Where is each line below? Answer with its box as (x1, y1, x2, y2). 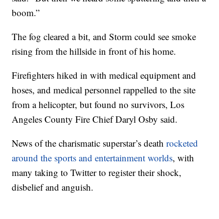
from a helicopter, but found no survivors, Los (12, 98, 185, 111)
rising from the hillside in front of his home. (12, 45, 176, 58)
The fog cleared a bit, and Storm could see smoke (12, 30, 197, 43)
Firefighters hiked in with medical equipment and (12, 69, 197, 82)
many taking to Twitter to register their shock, (12, 166, 182, 179)
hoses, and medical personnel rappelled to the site (12, 84, 196, 96)
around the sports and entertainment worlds (12, 152, 173, 164)
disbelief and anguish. (12, 181, 94, 194)
